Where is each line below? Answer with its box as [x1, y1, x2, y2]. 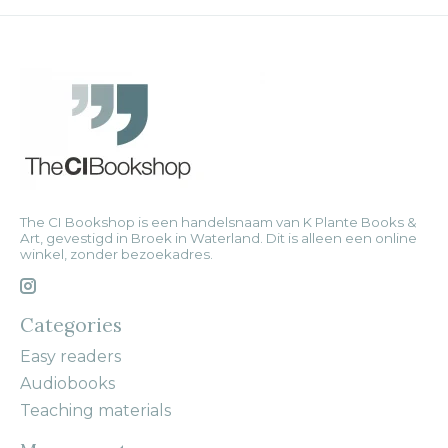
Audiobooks [20, 373, 115, 393]
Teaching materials [20, 400, 171, 420]
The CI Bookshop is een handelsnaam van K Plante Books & [20, 213, 417, 230]
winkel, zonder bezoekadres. [20, 245, 213, 262]
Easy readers [20, 346, 121, 366]
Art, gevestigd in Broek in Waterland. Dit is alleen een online [20, 229, 417, 246]
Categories [20, 313, 122, 338]
